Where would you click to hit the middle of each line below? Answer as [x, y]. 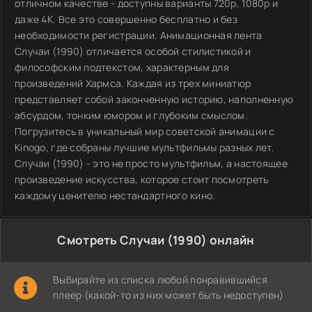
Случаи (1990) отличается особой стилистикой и [133, 51]
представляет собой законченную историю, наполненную [154, 99]
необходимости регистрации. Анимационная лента [139, 35]
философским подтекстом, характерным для [122, 67]
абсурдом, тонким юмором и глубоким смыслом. [132, 115]
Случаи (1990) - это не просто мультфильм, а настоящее [151, 163]
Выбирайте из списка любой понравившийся [160, 280]
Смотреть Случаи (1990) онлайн [156, 240]
